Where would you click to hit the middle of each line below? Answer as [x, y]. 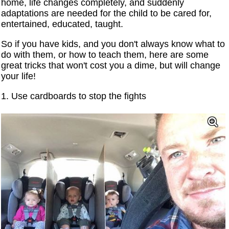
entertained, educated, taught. [62, 24]
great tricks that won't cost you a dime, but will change [111, 66]
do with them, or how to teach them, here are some [105, 55]
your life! [19, 76]
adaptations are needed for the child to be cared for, [107, 14]
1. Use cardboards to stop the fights [74, 96]
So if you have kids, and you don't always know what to [113, 44]
